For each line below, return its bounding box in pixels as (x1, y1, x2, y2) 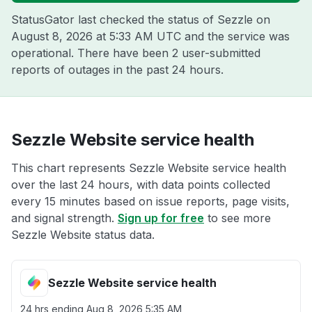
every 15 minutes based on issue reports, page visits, (11, 194, 290, 208)
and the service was (181, 29, 290, 43)
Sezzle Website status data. (11, 228, 155, 242)
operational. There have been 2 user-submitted (11, 46, 260, 60)
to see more (204, 211, 271, 225)
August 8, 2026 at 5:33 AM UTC (11, 29, 181, 43)
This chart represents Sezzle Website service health (11, 161, 286, 175)
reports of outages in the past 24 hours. (11, 63, 224, 77)
